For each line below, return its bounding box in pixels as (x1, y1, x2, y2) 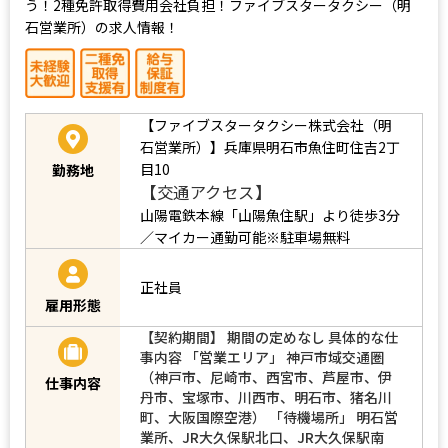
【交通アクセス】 (140, 179, 271, 204)
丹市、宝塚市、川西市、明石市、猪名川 (140, 386, 392, 407)
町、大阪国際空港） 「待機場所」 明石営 (140, 406, 398, 427)
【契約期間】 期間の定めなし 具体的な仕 (140, 326, 398, 347)
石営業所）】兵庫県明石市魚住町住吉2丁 (140, 136, 400, 157)
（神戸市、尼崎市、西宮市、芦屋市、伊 (140, 366, 392, 387)
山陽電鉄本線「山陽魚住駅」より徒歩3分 (140, 204, 400, 225)
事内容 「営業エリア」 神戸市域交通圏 (140, 346, 384, 367)
